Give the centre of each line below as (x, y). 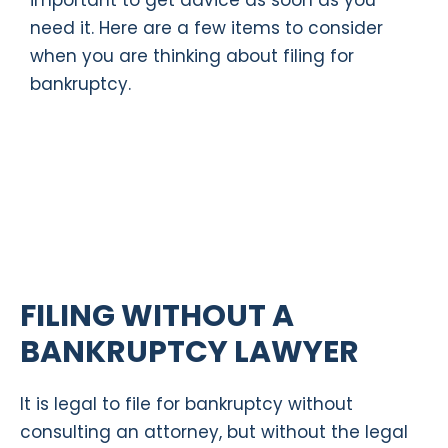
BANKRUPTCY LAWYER (189, 352)
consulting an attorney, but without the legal (214, 432)
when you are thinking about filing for (192, 56)
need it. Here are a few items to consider (206, 28)
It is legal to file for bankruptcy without (186, 404)
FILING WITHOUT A (157, 316)
